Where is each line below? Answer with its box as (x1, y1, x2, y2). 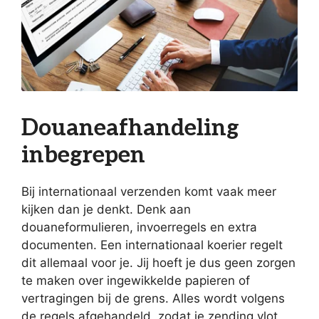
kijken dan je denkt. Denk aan (21, 202, 191, 216)
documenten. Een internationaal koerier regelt (21, 237, 283, 252)
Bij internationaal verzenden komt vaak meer (21, 184, 276, 199)
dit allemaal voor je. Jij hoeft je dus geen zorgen (21, 255, 296, 270)
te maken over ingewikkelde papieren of (21, 273, 250, 288)
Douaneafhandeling (21, 114, 239, 142)
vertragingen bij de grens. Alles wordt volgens (21, 291, 285, 305)
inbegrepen (21, 141, 145, 169)
